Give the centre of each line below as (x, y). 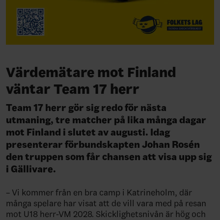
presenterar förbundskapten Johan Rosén (103, 144)
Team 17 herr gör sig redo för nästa (86, 107)
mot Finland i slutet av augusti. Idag (88, 132)
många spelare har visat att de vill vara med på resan (106, 203)
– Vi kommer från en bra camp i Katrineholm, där (99, 192)
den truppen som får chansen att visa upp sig (109, 156)
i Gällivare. (32, 169)
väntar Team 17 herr (73, 89)
